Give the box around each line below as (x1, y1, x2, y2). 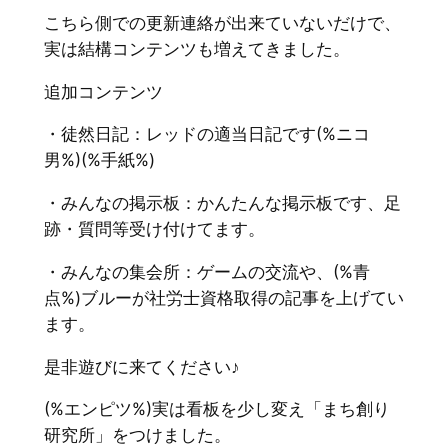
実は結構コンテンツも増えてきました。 (43, 38, 350, 59)
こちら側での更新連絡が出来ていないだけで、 (43, 12, 401, 33)
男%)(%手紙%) (43, 150, 155, 171)
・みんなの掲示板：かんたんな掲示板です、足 (43, 193, 401, 214)
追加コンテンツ (43, 81, 163, 102)
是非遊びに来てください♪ (43, 356, 240, 377)
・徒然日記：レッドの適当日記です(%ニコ (43, 124, 370, 145)
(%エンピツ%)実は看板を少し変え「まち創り (43, 399, 390, 420)
